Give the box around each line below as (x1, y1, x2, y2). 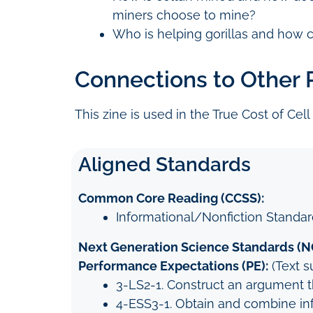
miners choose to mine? (112, 8, 256, 22)
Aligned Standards (78, 153, 251, 176)
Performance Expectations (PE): (78, 259, 268, 273)
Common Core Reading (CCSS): (78, 191, 264, 205)
